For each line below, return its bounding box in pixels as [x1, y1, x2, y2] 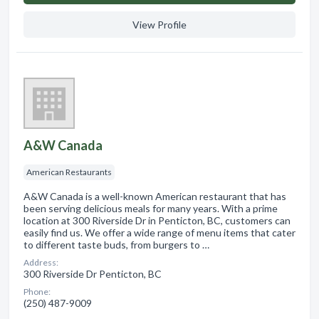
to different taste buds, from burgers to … [23, 238, 209, 251]
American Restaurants [26, 166, 112, 177]
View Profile [132, 18, 187, 31]
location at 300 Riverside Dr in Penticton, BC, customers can [23, 214, 291, 226]
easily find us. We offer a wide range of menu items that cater [23, 226, 296, 239]
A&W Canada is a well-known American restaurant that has [23, 189, 286, 202]
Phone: [23, 286, 51, 297]
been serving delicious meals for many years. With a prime [23, 202, 278, 214]
